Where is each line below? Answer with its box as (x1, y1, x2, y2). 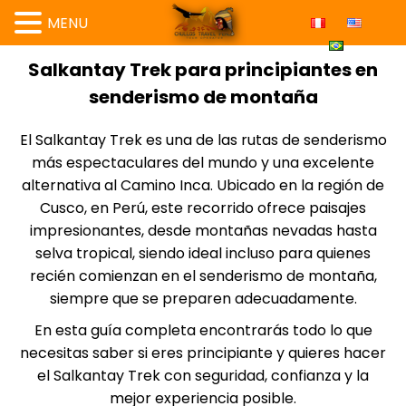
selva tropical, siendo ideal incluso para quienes (35, 243, 371, 264)
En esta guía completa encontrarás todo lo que (34, 320, 372, 341)
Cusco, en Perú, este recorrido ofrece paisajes (40, 198, 366, 218)
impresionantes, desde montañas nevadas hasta (29, 220, 377, 241)
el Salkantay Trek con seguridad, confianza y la (37, 365, 369, 386)
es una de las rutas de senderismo (141, 130, 387, 150)
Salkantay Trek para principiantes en (28, 57, 378, 82)
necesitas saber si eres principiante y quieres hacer (20, 343, 386, 363)
